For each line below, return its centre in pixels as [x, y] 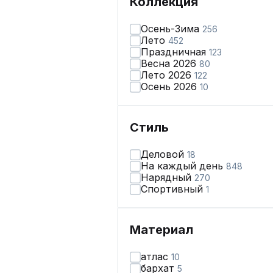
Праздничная [175, 52]
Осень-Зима [172, 29]
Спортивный [173, 189]
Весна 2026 [170, 63]
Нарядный [168, 177]
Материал [161, 230]
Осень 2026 [170, 87]
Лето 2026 [168, 75]
